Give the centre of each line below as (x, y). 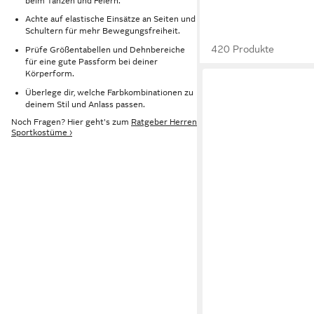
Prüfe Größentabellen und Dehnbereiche (105, 49)
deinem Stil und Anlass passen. (85, 104)
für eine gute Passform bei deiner (91, 61)
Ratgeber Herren (164, 122)
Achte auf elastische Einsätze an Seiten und (110, 19)
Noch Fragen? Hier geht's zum (71, 122)
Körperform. (50, 73)
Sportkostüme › (42, 133)
